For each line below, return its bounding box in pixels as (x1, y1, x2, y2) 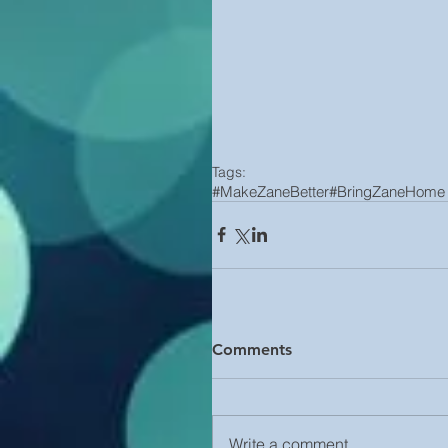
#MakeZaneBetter (212, 181, 329, 201)
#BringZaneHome (329, 181, 445, 201)
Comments (212, 339, 292, 359)
